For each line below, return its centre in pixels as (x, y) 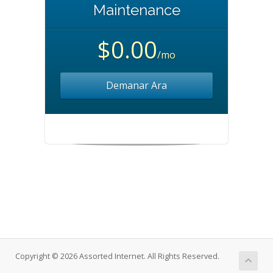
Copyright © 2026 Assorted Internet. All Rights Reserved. (117, 256)
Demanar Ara (136, 85)
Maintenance (136, 10)
